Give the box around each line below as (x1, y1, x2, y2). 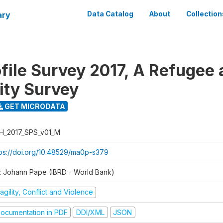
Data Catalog (87, 10, 133, 18)
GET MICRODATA (2, 102, 65, 111)
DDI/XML (76, 208, 105, 217)
